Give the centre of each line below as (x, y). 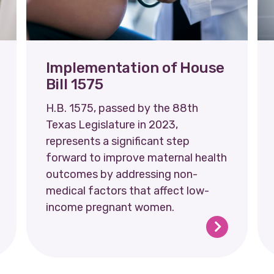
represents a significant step (117, 141)
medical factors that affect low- (127, 191)
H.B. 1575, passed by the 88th (122, 108)
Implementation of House (135, 68)
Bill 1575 (74, 84)
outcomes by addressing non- (121, 174)
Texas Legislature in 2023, (112, 124)
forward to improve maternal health (136, 157)
